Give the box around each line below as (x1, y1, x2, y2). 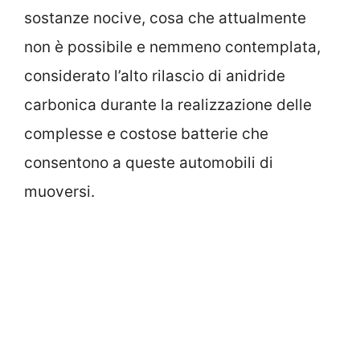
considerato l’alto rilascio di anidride (24, 66, 285, 85)
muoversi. (24, 182, 95, 201)
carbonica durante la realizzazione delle (24, 95, 312, 114)
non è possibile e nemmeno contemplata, (24, 37, 321, 56)
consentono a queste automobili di (24, 153, 273, 172)
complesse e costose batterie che (24, 124, 268, 143)
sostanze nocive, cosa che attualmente (24, 8, 306, 27)
